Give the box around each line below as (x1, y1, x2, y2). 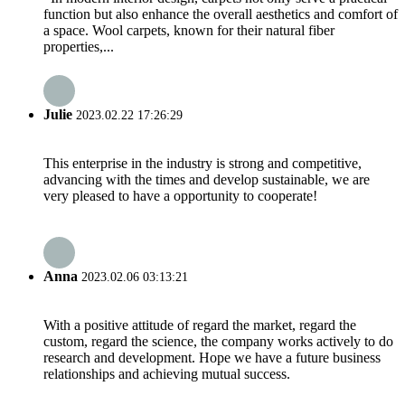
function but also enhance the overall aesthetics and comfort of (43, 6, 398, 23)
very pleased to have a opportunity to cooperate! (43, 187, 317, 203)
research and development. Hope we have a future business (43, 350, 381, 366)
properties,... (43, 39, 114, 55)
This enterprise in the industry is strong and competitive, (43, 155, 362, 171)
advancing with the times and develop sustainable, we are (43, 171, 370, 187)
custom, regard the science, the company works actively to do (43, 334, 393, 350)
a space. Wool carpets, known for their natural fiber (43, 23, 334, 39)
